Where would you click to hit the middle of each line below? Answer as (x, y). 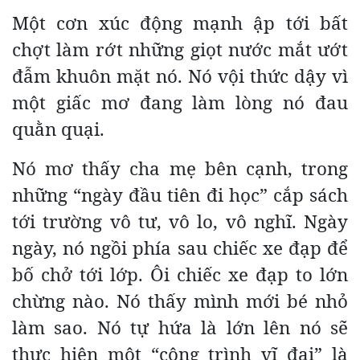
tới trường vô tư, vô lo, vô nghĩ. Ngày (180, 221)
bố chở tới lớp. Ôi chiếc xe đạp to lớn (180, 274)
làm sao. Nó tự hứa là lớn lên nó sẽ (180, 327)
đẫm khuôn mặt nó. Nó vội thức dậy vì (180, 76)
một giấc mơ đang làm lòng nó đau (180, 102)
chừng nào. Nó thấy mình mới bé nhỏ (180, 301)
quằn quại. (58, 129)
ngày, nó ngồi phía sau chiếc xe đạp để (180, 247)
